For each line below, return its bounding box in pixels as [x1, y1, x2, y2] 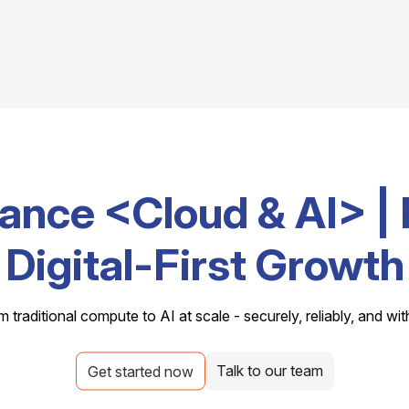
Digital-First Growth [5, 236, 404, 290]
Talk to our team [215, 361, 323, 379]
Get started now [87, 362, 194, 380]
